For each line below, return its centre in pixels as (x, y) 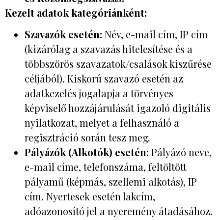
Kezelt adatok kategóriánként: (76, 12)
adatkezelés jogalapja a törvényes (99, 93)
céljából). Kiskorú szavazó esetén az (104, 79)
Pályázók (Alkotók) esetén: (87, 152)
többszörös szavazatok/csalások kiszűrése (118, 64)
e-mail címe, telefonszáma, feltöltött (106, 167)
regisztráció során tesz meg (86, 137)
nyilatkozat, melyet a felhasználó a (102, 123)
